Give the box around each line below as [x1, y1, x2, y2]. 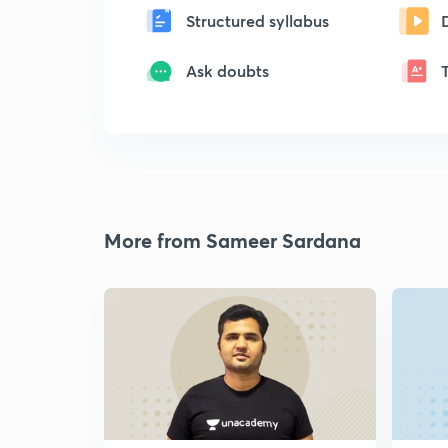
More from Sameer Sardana [104, 227, 361, 254]
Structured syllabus [186, 10, 329, 31]
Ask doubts [186, 60, 269, 81]
